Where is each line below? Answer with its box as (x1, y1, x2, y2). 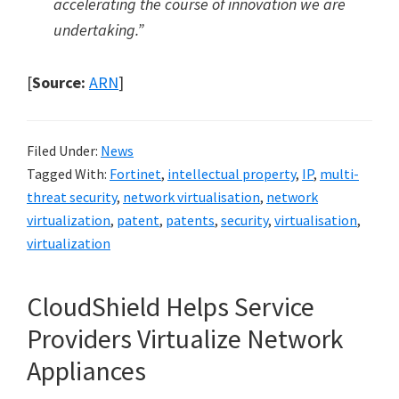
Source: (32, 72, 85, 93)
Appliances (27, 354, 146, 387)
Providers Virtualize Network (27, 322, 344, 355)
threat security (27, 188, 117, 206)
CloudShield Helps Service (27, 289, 314, 323)
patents (166, 211, 215, 229)
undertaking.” (53, 20, 143, 40)
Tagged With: (27, 165, 110, 183)
